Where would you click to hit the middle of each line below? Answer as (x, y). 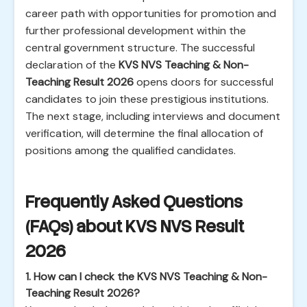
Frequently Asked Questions (134, 202)
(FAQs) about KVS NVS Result (135, 226)
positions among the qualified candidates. (131, 150)
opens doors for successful (204, 82)
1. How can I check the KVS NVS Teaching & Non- (146, 277)
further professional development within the (136, 30)
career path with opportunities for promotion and (151, 13)
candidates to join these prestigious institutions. (147, 99)
